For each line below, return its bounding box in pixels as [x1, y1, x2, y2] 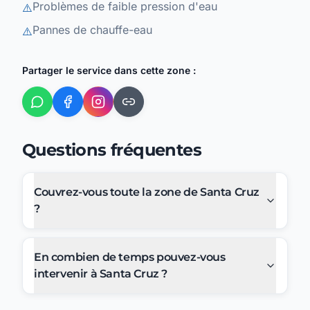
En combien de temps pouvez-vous [34, 250, 226, 264]
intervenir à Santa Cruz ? [34, 267, 167, 281]
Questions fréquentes [22, 140, 201, 161]
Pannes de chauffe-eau [33, 23, 152, 37]
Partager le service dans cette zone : [22, 64, 196, 77]
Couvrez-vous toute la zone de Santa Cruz [34, 185, 259, 199]
